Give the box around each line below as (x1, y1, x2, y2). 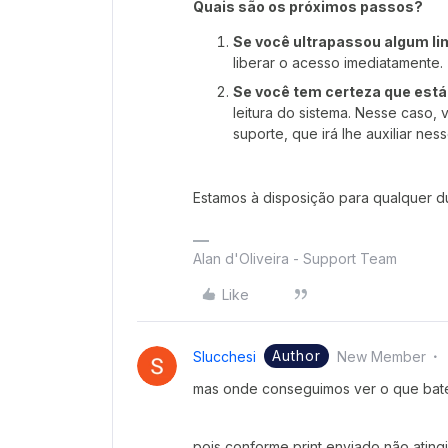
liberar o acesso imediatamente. (233, 54, 443, 71)
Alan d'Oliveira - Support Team (193, 250, 397, 267)
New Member (337, 348, 426, 365)
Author (272, 347, 321, 364)
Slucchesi (193, 348, 256, 365)
